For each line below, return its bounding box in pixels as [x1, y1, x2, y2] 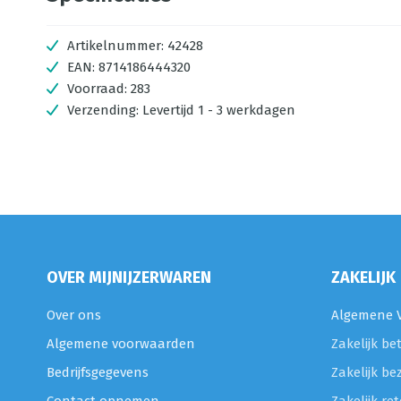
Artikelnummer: [67, 38, 164, 54]
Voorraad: [67, 81, 131, 97]
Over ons [47, 307, 101, 323]
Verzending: [67, 102, 142, 118]
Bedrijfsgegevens [47, 364, 149, 380]
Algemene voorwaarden [47, 336, 195, 352]
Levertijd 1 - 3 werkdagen [142, 102, 295, 118]
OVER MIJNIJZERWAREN [47, 268, 211, 287]
